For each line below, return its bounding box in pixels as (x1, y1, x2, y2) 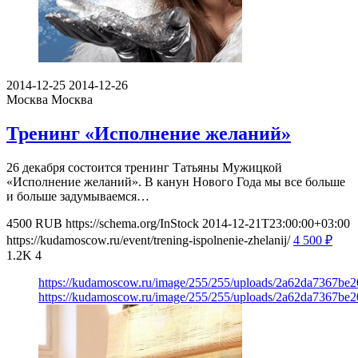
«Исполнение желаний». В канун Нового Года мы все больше (6, 175, 345, 189)
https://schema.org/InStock (66, 217, 199, 231)
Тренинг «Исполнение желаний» (6, 123, 291, 145)
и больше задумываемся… (6, 189, 149, 204)
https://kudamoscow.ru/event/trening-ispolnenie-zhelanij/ (6, 233, 290, 248)
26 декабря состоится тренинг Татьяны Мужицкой (6, 161, 282, 175)
